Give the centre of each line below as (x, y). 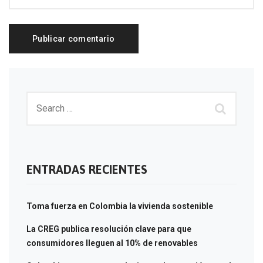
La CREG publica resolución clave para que (109, 229)
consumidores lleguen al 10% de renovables (112, 243)
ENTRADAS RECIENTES (87, 169)
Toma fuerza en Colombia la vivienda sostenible (120, 206)
